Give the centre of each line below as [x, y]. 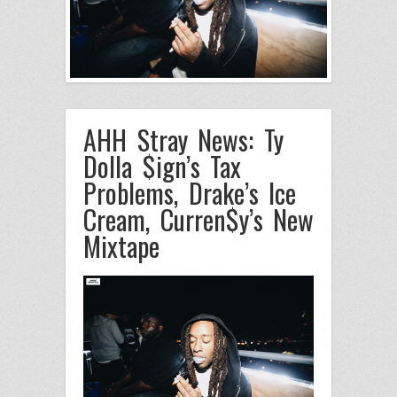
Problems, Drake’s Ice [190, 192]
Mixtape [121, 245]
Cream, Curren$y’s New [198, 219]
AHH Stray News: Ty [183, 139]
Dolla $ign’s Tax [162, 166]
